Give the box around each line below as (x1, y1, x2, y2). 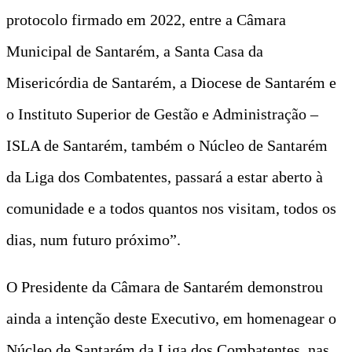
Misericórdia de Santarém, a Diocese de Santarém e (6, 73, 336, 91)
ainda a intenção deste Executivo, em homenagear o (6, 309, 336, 327)
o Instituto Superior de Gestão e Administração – (6, 104, 318, 123)
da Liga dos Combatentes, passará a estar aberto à (6, 167, 323, 185)
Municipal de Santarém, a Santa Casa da (6, 42, 263, 60)
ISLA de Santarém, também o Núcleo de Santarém (6, 136, 328, 154)
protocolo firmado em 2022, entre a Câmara (6, 10, 286, 28)
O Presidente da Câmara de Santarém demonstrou (6, 277, 323, 295)
